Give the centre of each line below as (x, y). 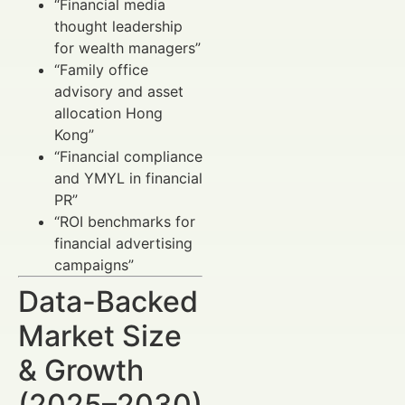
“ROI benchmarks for (125, 222)
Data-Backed (108, 302)
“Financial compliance (128, 157)
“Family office (101, 70)
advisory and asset (119, 92)
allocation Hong (108, 113)
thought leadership (118, 27)
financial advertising (123, 244)
